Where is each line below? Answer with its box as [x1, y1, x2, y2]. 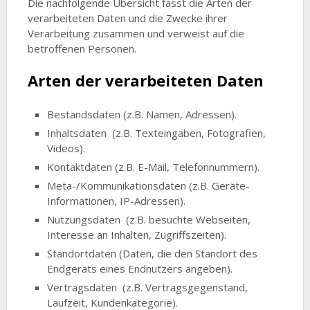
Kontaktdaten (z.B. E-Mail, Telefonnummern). [47, 159, 260, 174]
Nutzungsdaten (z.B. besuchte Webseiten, [47, 212, 251, 226]
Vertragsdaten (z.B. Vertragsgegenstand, [47, 280, 248, 294]
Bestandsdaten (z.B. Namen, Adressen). [47, 107, 237, 121]
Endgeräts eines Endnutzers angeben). [47, 261, 233, 275]
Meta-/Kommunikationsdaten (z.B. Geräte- [47, 178, 250, 192]
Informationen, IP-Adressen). [47, 193, 186, 208]
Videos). [47, 140, 86, 155]
